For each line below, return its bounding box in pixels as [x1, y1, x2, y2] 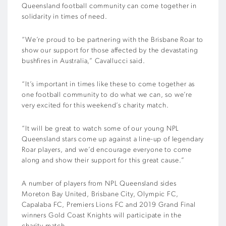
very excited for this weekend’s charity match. [22, 101, 169, 109]
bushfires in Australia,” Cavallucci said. [22, 57, 145, 65]
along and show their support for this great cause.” [22, 156, 185, 164]
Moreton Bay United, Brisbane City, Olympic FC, [22, 190, 179, 198]
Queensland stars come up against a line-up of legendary [22, 135, 204, 143]
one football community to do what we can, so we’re [22, 91, 192, 99]
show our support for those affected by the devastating [22, 46, 198, 54]
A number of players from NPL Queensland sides [22, 180, 177, 188]
